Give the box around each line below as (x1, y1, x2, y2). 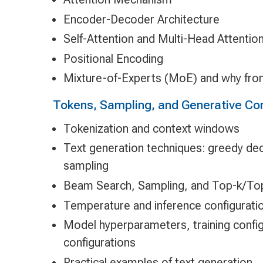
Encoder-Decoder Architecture (63, 12, 220, 26)
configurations (63, 235, 136, 250)
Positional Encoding (63, 51, 163, 66)
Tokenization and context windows (63, 121, 240, 136)
